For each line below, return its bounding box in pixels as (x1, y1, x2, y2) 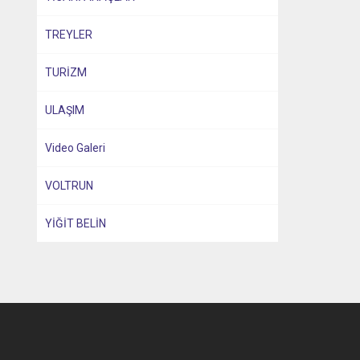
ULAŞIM (45, 104, 84, 117)
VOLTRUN (45, 179, 93, 192)
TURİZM (45, 66, 87, 79)
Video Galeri (45, 141, 105, 154)
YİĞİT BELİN (45, 217, 106, 230)
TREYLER (45, 28, 92, 41)
